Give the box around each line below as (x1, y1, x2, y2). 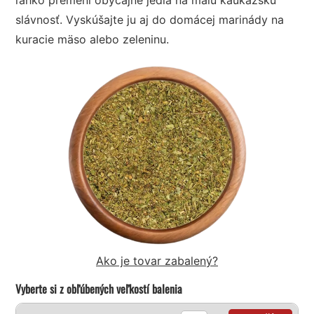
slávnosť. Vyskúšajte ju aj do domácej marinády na (15, 12, 285, 27)
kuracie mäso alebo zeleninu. (15, 32, 170, 46)
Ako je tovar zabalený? (96, 253, 218, 268)
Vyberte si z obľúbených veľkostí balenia (15, 280, 183, 297)
